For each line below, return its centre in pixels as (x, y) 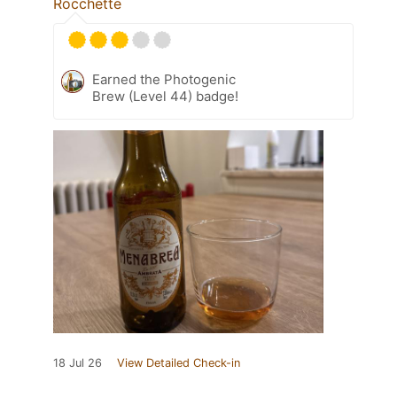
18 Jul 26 (78, 362)
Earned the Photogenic (164, 79)
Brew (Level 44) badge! (165, 96)
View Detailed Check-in (179, 362)
